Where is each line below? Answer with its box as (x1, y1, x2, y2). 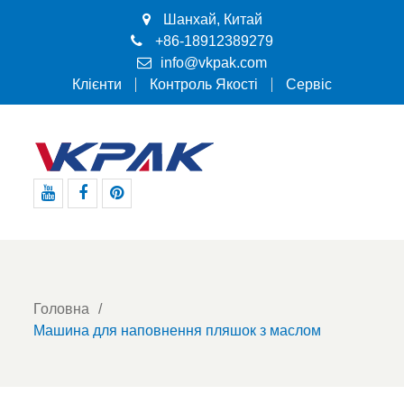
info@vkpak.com (161, 55, 267, 70)
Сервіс (286, 77, 332, 92)
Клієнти (72, 77, 122, 92)
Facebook (82, 211, 147, 226)
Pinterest (116, 211, 174, 226)
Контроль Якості (150, 77, 258, 92)
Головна (33, 301, 90, 317)
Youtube (48, 211, 102, 226)
